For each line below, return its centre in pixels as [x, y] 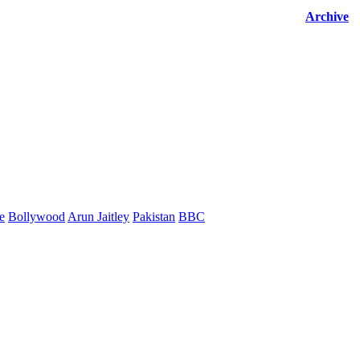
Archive [327, 17]
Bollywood [37, 217]
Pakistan [154, 217]
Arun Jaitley [98, 217]
